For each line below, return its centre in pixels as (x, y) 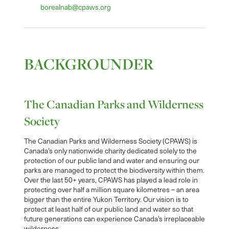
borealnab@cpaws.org (75, 7)
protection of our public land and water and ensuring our (111, 161)
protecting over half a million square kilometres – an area (111, 190)
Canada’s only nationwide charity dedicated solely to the (110, 151)
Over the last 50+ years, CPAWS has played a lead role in (111, 180)
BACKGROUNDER (89, 64)
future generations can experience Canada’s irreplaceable (114, 219)
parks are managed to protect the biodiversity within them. (114, 170)
